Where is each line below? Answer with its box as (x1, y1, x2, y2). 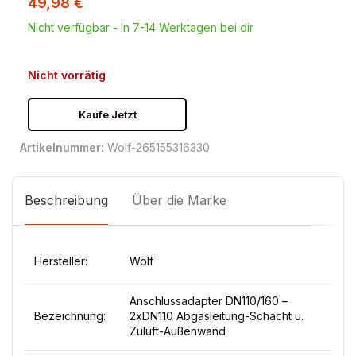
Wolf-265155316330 (107, 141, 210, 154)
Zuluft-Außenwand (130, 324, 226, 338)
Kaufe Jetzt (78, 108, 137, 121)
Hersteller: (34, 254, 87, 268)
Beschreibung (25, 192, 108, 208)
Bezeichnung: (34, 309, 106, 323)
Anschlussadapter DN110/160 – (130, 294, 288, 308)
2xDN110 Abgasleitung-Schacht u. (130, 309, 304, 323)
